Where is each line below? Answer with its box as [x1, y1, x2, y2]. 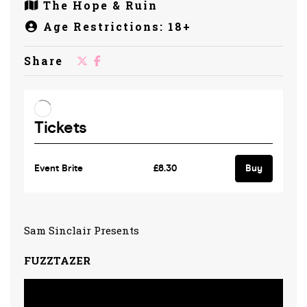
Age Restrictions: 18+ [43, 19, 191, 34]
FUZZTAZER [24, 254, 90, 268]
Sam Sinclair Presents [24, 223, 139, 238]
